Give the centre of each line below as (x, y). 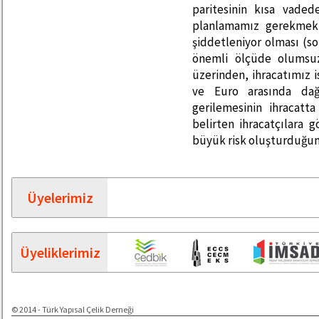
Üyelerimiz (60, 198)
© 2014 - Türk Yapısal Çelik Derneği (73, 309)
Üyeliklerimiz (60, 252)
